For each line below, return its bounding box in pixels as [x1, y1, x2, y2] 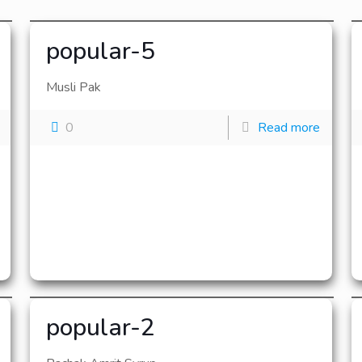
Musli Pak [45, 78, 101, 96]
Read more [258, 119, 321, 137]
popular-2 [45, 311, 155, 344]
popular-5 [45, 35, 155, 68]
